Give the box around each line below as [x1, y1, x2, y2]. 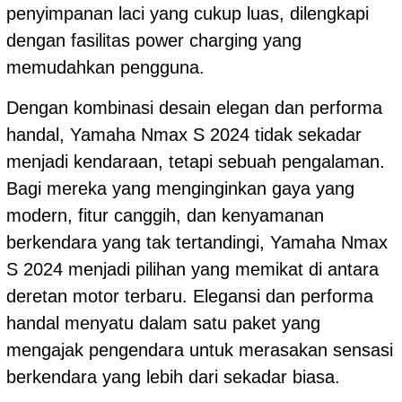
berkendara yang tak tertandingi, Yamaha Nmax [6, 232, 388, 252]
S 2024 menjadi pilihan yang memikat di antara [6, 258, 379, 279]
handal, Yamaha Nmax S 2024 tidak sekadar [6, 124, 362, 144]
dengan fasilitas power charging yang [6, 30, 301, 50]
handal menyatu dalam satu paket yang [6, 312, 320, 333]
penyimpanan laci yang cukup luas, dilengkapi [6, 3, 369, 23]
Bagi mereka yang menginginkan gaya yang [6, 178, 354, 198]
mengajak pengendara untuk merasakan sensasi [6, 339, 393, 360]
